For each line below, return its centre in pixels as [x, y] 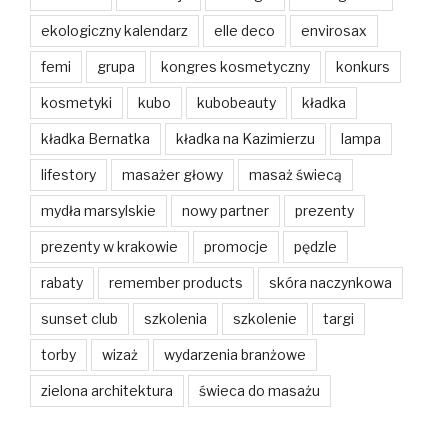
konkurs [363, 67]
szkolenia [175, 319]
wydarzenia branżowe [235, 355]
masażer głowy [172, 175]
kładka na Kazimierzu [245, 139]
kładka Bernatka [95, 139]
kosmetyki [76, 103]
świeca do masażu [259, 391]
